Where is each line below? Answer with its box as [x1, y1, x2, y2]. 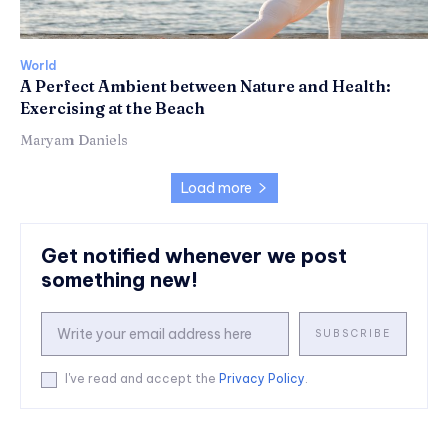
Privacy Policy [219, 371, 305, 387]
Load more [180, 178, 252, 197]
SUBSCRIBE [315, 326, 391, 340]
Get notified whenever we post [41, 242, 347, 268]
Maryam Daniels [20, 130, 128, 149]
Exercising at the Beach [20, 97, 205, 118]
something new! [41, 266, 198, 292]
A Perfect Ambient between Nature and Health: [20, 75, 391, 96]
